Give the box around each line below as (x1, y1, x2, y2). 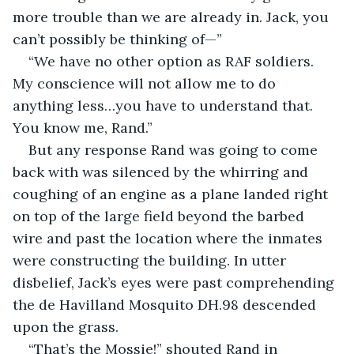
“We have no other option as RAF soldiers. (28, 51, 318, 70)
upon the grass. (13, 317, 119, 336)
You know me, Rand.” (13, 118, 153, 137)
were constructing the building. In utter (13, 250, 290, 269)
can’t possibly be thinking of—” (13, 29, 222, 48)
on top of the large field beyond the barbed (13, 206, 308, 225)
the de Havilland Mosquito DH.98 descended (13, 295, 320, 314)
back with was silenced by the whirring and (13, 162, 312, 181)
